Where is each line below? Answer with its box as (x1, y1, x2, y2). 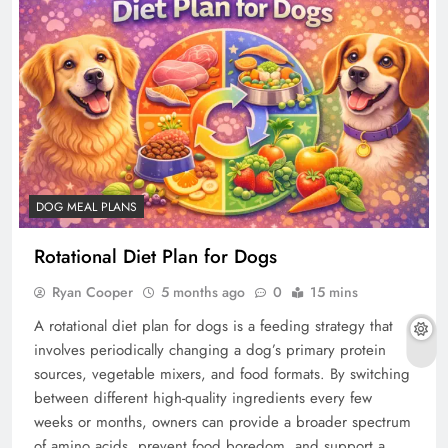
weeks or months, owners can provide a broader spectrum (34, 411, 411, 434)
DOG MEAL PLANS (36, 198, 137, 217)
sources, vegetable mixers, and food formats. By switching (34, 363, 410, 386)
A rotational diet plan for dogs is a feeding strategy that (34, 315, 393, 338)
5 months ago (161, 282, 245, 303)
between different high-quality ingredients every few (34, 387, 372, 410)
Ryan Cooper (52, 282, 133, 303)
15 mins (310, 282, 358, 303)
